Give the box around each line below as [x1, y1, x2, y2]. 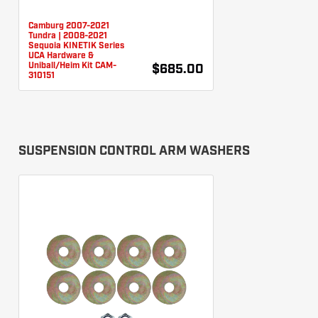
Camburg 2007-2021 [28, 21, 109, 31]
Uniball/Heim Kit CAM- [28, 61, 116, 70]
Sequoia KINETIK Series [28, 41, 124, 50]
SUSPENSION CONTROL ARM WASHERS [18, 144, 250, 158]
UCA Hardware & [28, 51, 94, 60]
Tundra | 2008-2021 [28, 31, 107, 40]
